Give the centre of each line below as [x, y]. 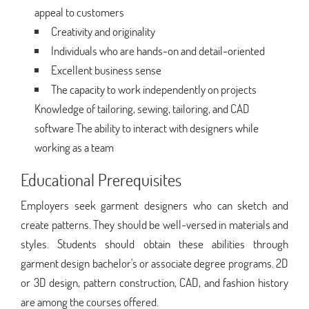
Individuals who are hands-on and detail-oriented [158, 50]
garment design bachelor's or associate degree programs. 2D [154, 263]
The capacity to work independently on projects [154, 89]
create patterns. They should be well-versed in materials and [154, 224]
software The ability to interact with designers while [147, 128]
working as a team [74, 147]
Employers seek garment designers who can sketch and [154, 205]
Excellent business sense [106, 70]
